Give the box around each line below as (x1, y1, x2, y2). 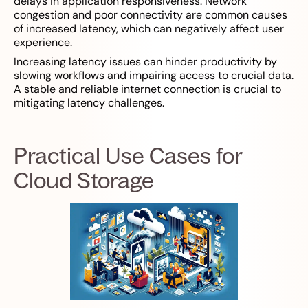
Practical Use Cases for (14, 142, 242, 170)
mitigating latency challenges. (14, 96, 164, 111)
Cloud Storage (14, 166, 154, 195)
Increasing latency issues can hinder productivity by (14, 54, 277, 69)
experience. (14, 35, 72, 50)
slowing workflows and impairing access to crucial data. (14, 68, 294, 83)
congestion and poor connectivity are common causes (14, 8, 287, 23)
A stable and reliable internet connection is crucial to (14, 82, 281, 97)
